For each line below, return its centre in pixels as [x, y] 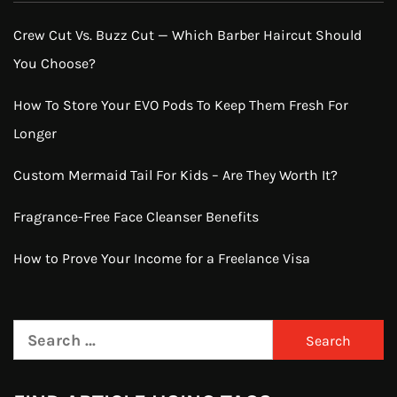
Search [39, 334]
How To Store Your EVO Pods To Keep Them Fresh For [181, 105]
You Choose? [54, 64]
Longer [35, 134]
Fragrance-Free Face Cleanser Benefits [136, 217]
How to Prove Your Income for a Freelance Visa [162, 259]
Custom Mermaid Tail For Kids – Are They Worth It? [175, 175]
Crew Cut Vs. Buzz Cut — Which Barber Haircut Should [187, 35]
